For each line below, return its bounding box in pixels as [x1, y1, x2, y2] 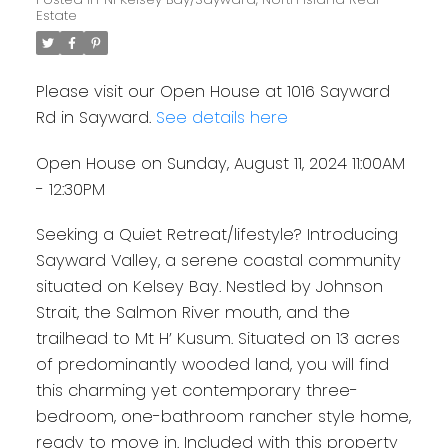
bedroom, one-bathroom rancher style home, [35, 405, 411, 429]
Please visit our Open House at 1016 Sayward [35, 79, 390, 103]
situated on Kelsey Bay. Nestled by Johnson [35, 275, 383, 299]
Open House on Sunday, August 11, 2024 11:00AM [35, 151, 405, 175]
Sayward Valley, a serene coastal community [35, 249, 401, 273]
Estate [35, 5, 77, 25]
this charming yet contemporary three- [35, 379, 358, 403]
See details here [155, 105, 288, 129]
